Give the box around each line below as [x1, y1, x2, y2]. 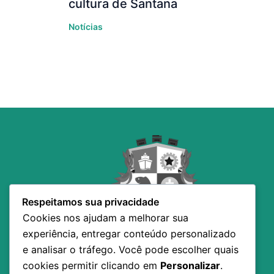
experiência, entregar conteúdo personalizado [23, 228, 236, 240]
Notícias [68, 21, 103, 32]
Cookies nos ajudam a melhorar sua [23, 212, 188, 224]
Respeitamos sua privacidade [22, 196, 159, 209]
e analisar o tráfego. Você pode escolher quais [23, 243, 239, 256]
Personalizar [160, 259, 220, 272]
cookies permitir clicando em [23, 259, 160, 272]
